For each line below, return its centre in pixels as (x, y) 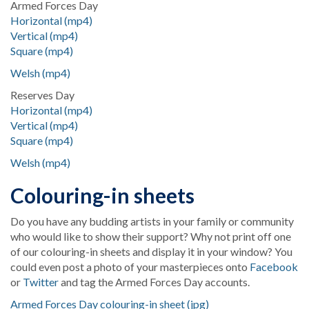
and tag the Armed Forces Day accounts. (154, 282)
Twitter (41, 282)
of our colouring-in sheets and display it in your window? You (151, 251)
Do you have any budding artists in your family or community (152, 221)
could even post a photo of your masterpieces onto (130, 267)
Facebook (274, 267)
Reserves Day (42, 95)
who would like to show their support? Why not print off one (151, 236)
